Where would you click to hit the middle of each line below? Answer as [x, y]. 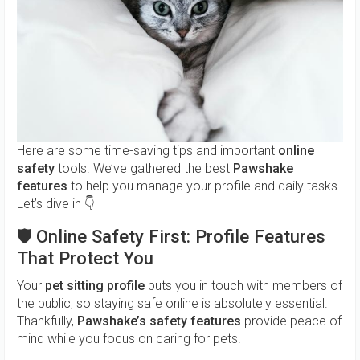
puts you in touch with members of [243, 286]
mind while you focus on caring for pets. [129, 339]
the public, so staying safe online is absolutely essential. [172, 304]
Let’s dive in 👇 [56, 204]
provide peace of [291, 321]
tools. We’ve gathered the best [144, 169]
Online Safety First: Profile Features [181, 237]
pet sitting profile [95, 286]
